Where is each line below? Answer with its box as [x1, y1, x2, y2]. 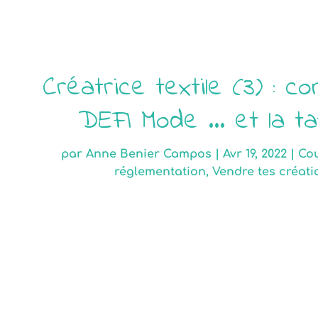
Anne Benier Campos [86, 148, 212, 161]
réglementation [114, 165, 206, 179]
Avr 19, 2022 [223, 148, 287, 161]
